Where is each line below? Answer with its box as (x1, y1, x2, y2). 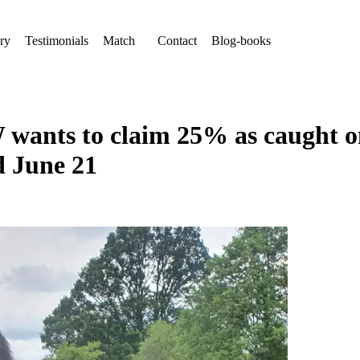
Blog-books (211, 34, 271, 47)
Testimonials (24, 34, 88, 47)
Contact (157, 34, 197, 47)
